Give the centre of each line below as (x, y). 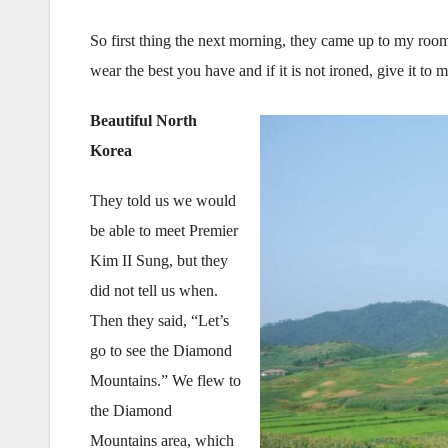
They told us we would (163, 200)
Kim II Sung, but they (159, 260)
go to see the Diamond (161, 350)
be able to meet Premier (164, 230)
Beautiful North (143, 120)
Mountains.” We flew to (165, 380)
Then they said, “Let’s (159, 320)
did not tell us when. (154, 290)
